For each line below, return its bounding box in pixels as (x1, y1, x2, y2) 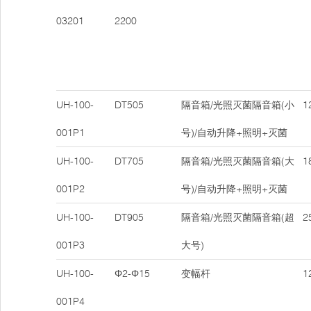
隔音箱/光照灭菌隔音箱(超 (181, 211, 294, 224)
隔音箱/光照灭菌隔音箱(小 (181, 99, 294, 111)
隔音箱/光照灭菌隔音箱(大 (181, 155, 294, 167)
